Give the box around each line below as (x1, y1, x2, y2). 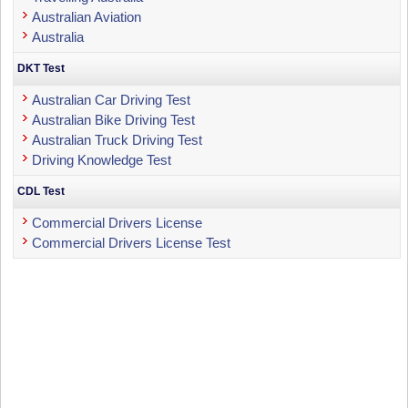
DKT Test (17, 61, 66, 75)
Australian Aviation (32, 8, 142, 25)
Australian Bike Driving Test (32, 111, 196, 127)
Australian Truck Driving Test (32, 131, 203, 148)
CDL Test (17, 184, 66, 198)
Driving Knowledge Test (32, 151, 172, 168)
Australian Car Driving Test (32, 91, 191, 107)
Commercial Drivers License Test (32, 234, 231, 250)
